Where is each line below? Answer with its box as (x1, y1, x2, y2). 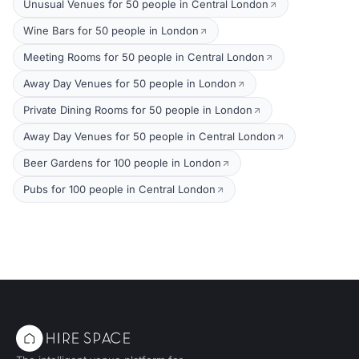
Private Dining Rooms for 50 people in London (23, 103, 252, 116)
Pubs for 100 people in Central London (23, 183, 216, 196)
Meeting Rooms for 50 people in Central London (23, 50, 264, 63)
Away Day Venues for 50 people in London (23, 77, 236, 90)
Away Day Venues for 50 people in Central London (23, 130, 276, 143)
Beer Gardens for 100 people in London (23, 156, 221, 169)
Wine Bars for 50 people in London (23, 24, 199, 37)
